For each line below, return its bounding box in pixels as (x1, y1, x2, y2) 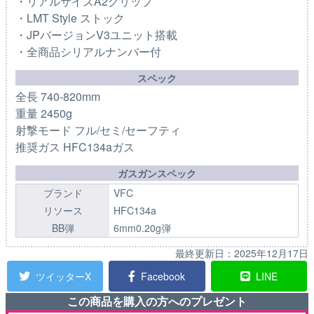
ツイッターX (36, 269, 92, 284)
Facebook (141, 269, 186, 284)
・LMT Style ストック (15, 10, 125, 27)
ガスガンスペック (118, 166, 196, 181)
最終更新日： (175, 246, 234, 261)
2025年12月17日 (234, 246, 308, 261)
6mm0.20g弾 (113, 221, 171, 235)
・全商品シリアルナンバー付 (15, 43, 161, 60)
